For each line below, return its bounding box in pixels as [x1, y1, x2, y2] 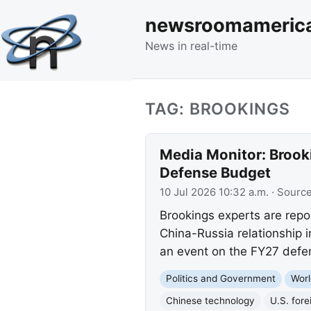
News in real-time [145, 38, 237, 53]
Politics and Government [165, 273, 276, 285]
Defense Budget [159, 163, 271, 181]
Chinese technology [165, 294, 255, 306]
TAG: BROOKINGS [145, 99, 290, 119]
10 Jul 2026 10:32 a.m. [159, 185, 269, 199]
